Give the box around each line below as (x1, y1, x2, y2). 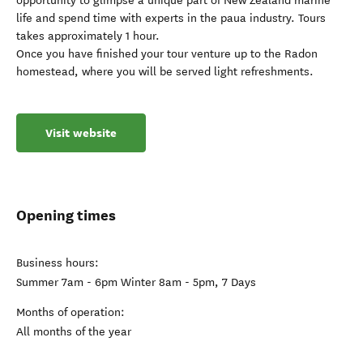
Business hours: (16, 256, 99, 270)
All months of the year (16, 325, 131, 339)
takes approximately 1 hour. (16, 29, 160, 43)
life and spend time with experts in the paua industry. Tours (16, 11, 326, 25)
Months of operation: (16, 305, 125, 319)
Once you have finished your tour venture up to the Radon (16, 47, 318, 61)
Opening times (16, 206, 116, 224)
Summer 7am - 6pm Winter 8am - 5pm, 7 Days (16, 275, 256, 289)
